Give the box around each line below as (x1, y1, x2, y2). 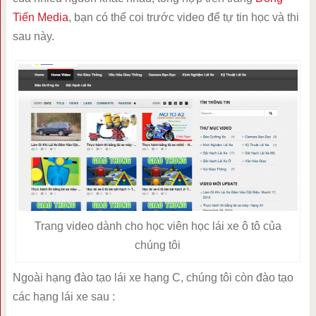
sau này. (12, 30, 54, 43)
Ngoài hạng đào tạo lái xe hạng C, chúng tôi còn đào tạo (12, 272, 293, 284)
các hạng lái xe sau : (12, 291, 115, 303)
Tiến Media (12, 11, 68, 24)
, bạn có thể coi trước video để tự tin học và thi (68, 11, 299, 24)
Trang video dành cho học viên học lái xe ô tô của (34, 220, 281, 233)
